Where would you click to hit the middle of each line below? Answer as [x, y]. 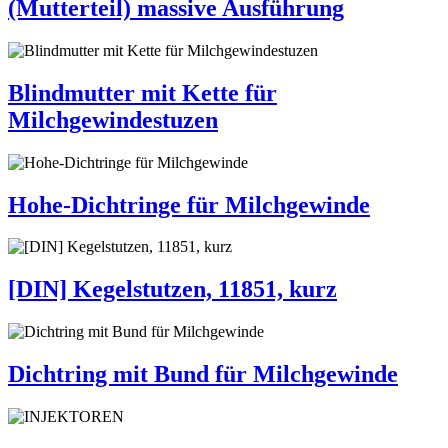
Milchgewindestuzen [113, 119]
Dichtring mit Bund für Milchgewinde [203, 374]
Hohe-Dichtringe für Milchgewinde [189, 204]
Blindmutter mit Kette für [142, 92]
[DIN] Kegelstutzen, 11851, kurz [172, 289]
